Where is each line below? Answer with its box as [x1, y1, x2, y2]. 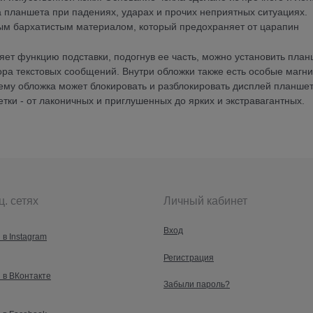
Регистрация [163, 252, 214, 263]
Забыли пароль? [163, 279, 230, 290]
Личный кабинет [163, 194, 247, 207]
